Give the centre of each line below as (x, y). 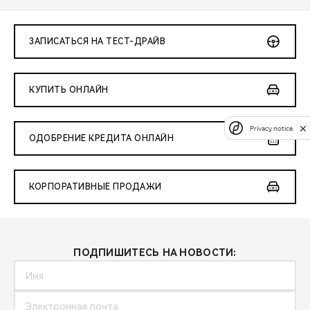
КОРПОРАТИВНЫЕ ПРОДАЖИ (95, 187)
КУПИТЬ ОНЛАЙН (69, 90)
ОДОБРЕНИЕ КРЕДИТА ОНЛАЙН (101, 139)
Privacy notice (271, 128)
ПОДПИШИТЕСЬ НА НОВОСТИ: (155, 253)
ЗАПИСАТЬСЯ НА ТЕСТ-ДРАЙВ (97, 42)
